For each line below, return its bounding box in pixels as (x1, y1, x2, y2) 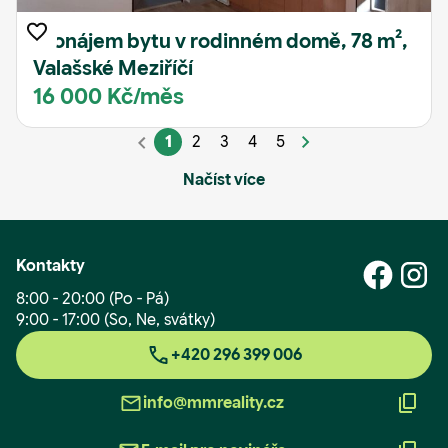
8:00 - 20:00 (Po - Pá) (16, 289, 169, 309)
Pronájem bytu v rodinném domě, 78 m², (33, 29, 408, 54)
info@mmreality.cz (142, 392, 284, 413)
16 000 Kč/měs (33, 83, 184, 110)
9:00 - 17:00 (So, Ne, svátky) (16, 310, 215, 330)
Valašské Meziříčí (33, 56, 193, 81)
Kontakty (16, 256, 85, 276)
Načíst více (183, 169, 265, 190)
